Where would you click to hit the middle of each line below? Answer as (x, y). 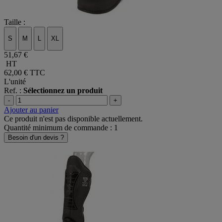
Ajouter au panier (31, 110)
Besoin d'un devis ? (36, 137)
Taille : (15, 22)
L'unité (15, 81)
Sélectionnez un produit (63, 90)
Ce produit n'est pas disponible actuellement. (73, 118)
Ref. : (14, 90)
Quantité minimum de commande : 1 (61, 127)
